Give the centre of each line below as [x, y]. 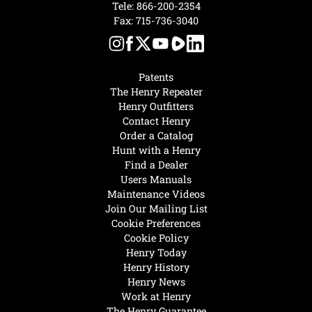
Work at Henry [156, 296]
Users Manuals [156, 179]
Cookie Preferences [156, 223]
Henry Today [156, 252]
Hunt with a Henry [156, 150]
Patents [156, 77]
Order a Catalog [156, 135]
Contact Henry [156, 120]
